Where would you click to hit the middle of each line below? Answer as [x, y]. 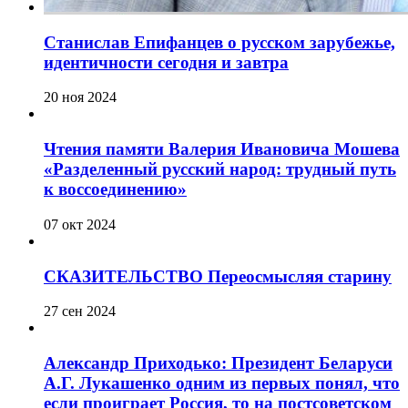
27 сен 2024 [80, 311]
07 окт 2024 [80, 224]
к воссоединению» [115, 189]
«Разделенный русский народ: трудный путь [220, 169]
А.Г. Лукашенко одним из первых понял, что [222, 382]
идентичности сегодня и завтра [166, 62]
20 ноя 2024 [80, 97]
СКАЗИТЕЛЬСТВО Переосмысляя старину [218, 276]
